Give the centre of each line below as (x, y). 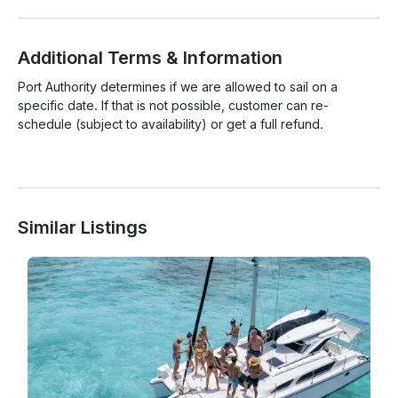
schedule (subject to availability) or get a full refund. (171, 124)
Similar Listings (83, 228)
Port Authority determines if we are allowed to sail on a (178, 87)
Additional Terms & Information (150, 58)
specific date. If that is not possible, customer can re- (173, 106)
